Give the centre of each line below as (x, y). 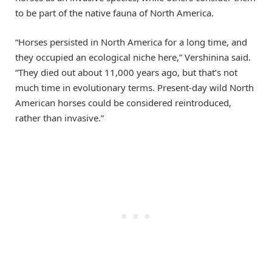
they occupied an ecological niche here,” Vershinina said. (133, 57)
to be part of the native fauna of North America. (114, 12)
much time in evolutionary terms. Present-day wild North (134, 88)
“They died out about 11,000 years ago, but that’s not (126, 73)
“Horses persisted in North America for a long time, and (131, 42)
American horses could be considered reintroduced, (123, 103)
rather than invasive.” (59, 118)
